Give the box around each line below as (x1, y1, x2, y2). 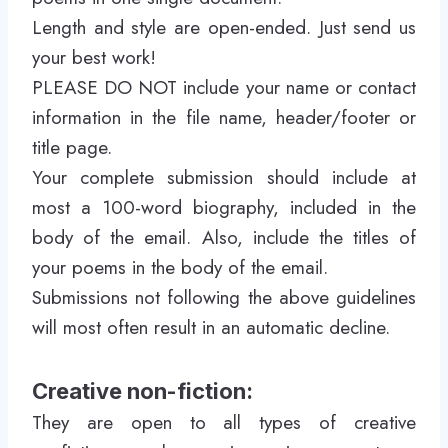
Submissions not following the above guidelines (32, 284, 416, 311)
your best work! (32, 44, 156, 71)
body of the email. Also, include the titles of (32, 224, 416, 251)
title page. (32, 134, 112, 161)
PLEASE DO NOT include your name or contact (32, 74, 416, 101)
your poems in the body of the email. (32, 254, 328, 281)
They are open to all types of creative (32, 409, 416, 436)
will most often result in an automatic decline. (32, 314, 390, 341)
